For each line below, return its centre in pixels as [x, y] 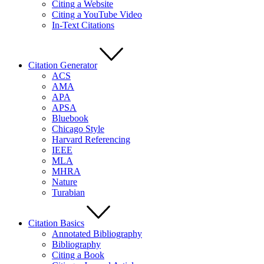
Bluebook [70, 118]
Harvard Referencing [91, 139]
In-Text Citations [83, 25]
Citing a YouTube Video [97, 14]
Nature [65, 182]
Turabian [68, 192]
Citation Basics [56, 223]
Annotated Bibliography [97, 234]
